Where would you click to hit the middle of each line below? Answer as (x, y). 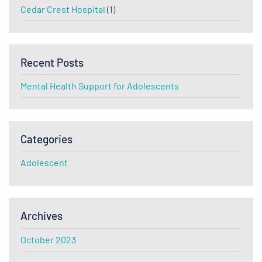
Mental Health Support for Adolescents (100, 86)
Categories (46, 139)
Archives (42, 216)
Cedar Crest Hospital (63, 9)
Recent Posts (52, 62)
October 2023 (48, 239)
